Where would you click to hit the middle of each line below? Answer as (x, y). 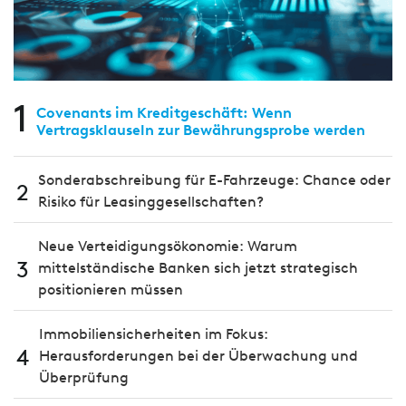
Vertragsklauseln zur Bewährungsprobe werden (201, 130)
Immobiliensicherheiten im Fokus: (154, 334)
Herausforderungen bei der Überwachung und (198, 356)
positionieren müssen (111, 290)
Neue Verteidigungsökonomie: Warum (168, 246)
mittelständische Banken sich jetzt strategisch (198, 268)
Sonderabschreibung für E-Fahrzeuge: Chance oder (214, 180)
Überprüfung (84, 377)
